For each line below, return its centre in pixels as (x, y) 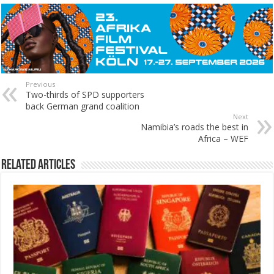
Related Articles (39, 165)
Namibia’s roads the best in (194, 127)
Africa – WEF (223, 138)
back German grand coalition (83, 106)
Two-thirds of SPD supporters (85, 94)
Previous (41, 84)
